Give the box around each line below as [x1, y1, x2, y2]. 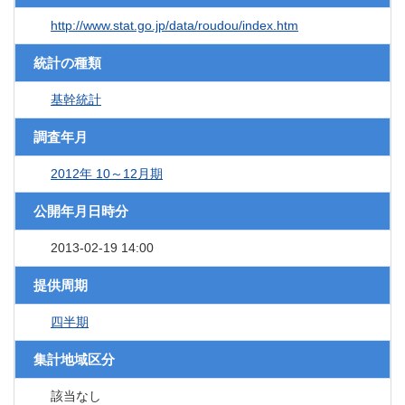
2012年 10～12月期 [51, 166, 163, 182]
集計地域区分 [33, 352, 115, 368]
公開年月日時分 [33, 203, 128, 220]
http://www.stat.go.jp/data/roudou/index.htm [51, 18, 298, 33]
